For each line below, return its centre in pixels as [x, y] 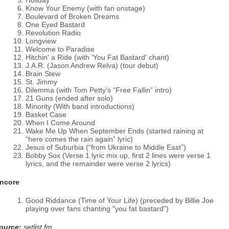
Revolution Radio [53, 33]
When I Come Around [60, 123]
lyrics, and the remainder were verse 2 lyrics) [98, 164]
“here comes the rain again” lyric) [79, 139]
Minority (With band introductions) [80, 106]
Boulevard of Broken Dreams [72, 16]
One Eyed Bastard [55, 25]
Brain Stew [43, 74]
